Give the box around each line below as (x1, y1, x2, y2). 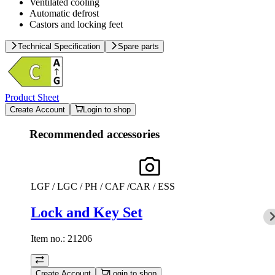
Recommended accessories (29, 128, 160, 141)
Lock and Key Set (31, 204, 142, 220)
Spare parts (118, 42, 159, 52)
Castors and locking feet (29, 19, 123, 30)
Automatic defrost (29, 8, 99, 19)
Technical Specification (18, 42, 100, 52)
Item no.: (31, 233, 68, 244)
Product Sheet (5, 92, 59, 103)
